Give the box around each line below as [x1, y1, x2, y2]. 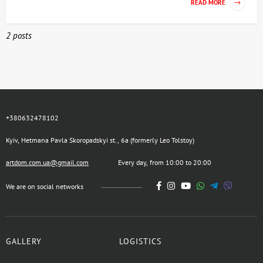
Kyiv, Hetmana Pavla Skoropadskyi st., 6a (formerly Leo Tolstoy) [6, 136, 194, 145]
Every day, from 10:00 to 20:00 [118, 158, 211, 167]
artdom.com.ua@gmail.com [6, 158, 89, 167]
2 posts [6, 30, 32, 42]
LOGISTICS [119, 236, 161, 247]
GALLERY [6, 236, 42, 247]
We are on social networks [6, 182, 83, 191]
